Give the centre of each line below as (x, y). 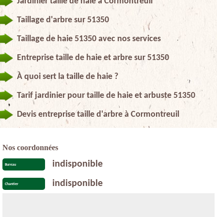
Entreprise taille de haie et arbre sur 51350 (93, 58)
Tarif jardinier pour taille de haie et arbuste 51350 (106, 95)
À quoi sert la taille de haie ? (68, 77)
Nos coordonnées (30, 147)
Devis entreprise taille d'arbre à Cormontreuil (98, 114)
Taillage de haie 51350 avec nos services (89, 39)
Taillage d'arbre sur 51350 (63, 20)
